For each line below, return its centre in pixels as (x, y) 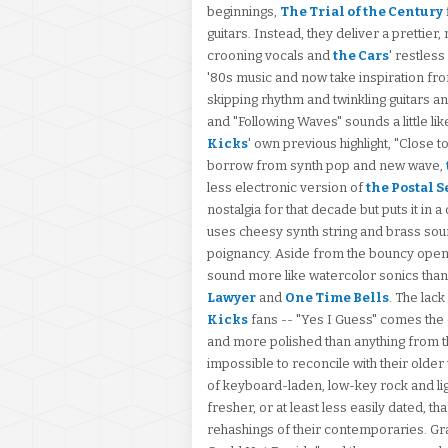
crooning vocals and (270, 55)
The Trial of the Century (361, 11)
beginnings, (243, 11)
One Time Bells (337, 297)
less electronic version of (286, 187)
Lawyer (231, 297)
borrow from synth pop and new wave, (326, 165)
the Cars (361, 55)
